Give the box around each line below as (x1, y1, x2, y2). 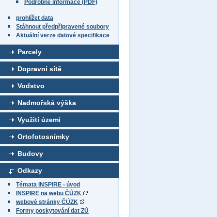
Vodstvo (17, 82, 45, 90)
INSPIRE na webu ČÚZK (16, 190, 83, 197)
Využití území (17, 116, 61, 124)
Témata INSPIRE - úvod (16, 181, 80, 188)
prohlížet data (16, 15, 53, 21)
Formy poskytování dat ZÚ (16, 207, 89, 214)
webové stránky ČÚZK (16, 199, 78, 205)
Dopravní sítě (17, 65, 62, 73)
